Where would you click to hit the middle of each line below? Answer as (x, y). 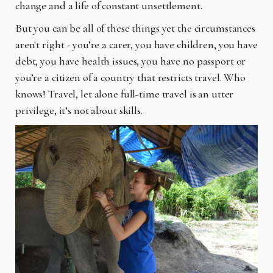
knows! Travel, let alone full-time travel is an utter (125, 94)
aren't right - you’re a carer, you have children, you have (136, 44)
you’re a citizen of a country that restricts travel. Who (130, 77)
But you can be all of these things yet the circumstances (135, 28)
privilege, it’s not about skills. (80, 110)
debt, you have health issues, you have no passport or (131, 61)
